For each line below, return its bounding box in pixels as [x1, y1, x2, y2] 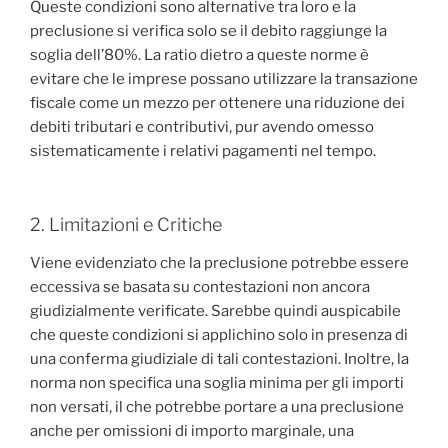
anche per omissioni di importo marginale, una [30, 421, 354, 440]
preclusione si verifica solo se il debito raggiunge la [30, 21, 387, 40]
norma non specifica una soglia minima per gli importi [30, 373, 404, 392]
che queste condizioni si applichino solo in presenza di [30, 325, 408, 344]
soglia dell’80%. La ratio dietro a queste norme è [30, 45, 369, 64]
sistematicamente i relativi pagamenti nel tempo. [30, 141, 376, 160]
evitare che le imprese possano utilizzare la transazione [30, 69, 418, 88]
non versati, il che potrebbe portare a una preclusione [30, 397, 404, 416]
